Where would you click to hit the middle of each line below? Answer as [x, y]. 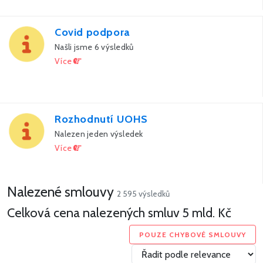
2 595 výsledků [143, 194]
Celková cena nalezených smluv [95, 213]
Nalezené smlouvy [62, 192]
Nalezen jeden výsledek [99, 134]
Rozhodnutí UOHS [101, 119]
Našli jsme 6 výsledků [94, 47]
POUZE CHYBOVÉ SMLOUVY [193, 234]
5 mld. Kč [207, 213]
